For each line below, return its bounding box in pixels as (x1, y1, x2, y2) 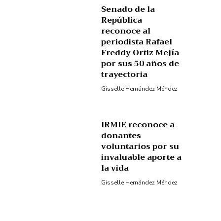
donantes (101, 129, 142, 143)
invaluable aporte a (101, 150, 182, 165)
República (101, 13, 143, 27)
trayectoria (101, 67, 148, 81)
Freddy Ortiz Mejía (101, 45, 180, 60)
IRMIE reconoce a (101, 118, 175, 132)
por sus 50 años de (101, 56, 180, 71)
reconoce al (101, 24, 151, 38)
